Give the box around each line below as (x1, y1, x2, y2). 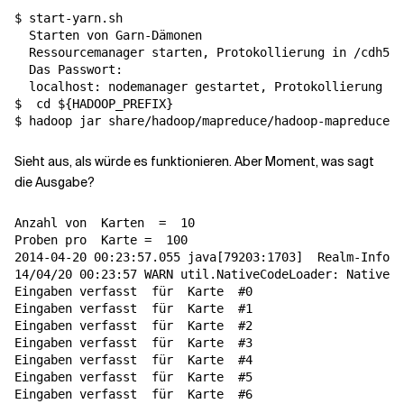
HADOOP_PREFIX (72, 96, 166, 111)
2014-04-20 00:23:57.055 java (14, 250, 216, 264)
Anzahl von (14, 216, 101, 230)
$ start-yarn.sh (14, 11, 123, 25)
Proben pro (14, 233, 101, 247)
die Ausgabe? (14, 174, 95, 190)
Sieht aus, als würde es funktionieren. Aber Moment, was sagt (14, 153, 374, 170)
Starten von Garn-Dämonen (14, 28, 202, 42)
